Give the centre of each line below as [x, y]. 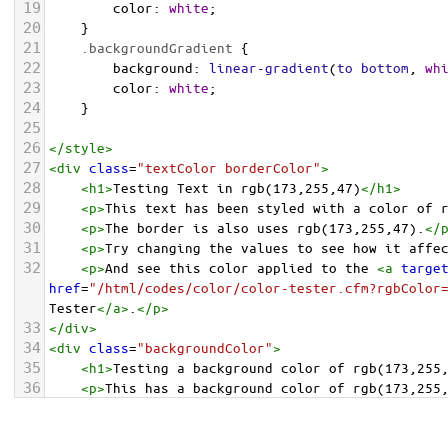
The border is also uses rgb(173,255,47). [265, 227]
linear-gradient [269, 67]
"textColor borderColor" [229, 167]
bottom [385, 67]
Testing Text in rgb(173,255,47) [237, 187]
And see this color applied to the [241, 267]
